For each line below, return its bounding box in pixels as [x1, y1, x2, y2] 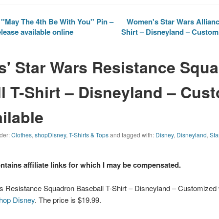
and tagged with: [109, 131, 156, 139]
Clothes [11, 131, 32, 139]
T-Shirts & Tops [69, 131, 109, 139]
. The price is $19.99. [35, 195, 102, 205]
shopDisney [35, 131, 66, 139]
